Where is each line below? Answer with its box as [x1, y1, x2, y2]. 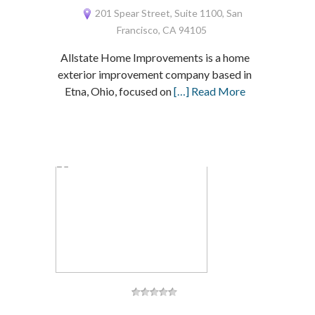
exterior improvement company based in [58, 67, 252, 81]
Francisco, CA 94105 [117, 24, 207, 36]
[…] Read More [173, 84, 245, 98]
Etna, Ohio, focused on [64, 84, 174, 98]
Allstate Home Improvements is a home [60, 51, 250, 64]
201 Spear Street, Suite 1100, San [92, 7, 243, 19]
